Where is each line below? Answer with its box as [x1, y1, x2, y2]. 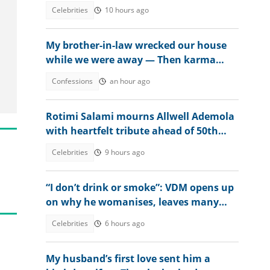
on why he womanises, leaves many [46, 195, 219, 209]
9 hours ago [105, 147, 145, 157]
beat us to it [46, 67, 104, 81]
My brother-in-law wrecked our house [46, 39, 227, 52]
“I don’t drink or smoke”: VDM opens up [46, 181, 234, 194]
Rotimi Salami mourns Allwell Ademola [46, 110, 234, 123]
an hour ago [110, 76, 150, 86]
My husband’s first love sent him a [46, 252, 210, 265]
